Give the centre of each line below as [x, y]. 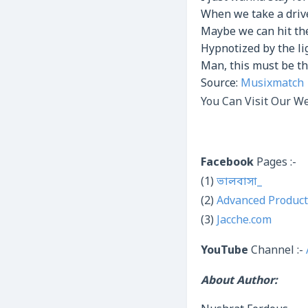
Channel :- [277, 251]
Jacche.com [244, 221]
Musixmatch [272, 84]
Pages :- [275, 163]
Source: [221, 84]
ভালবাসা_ [239, 182]
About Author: [239, 281]
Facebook [227, 163]
